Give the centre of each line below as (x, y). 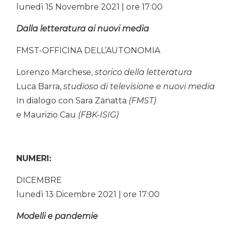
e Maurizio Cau (47, 115)
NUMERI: (34, 158)
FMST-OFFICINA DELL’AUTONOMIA (88, 50)
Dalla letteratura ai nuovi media (83, 28)
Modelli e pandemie (57, 216)
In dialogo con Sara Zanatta (72, 100)
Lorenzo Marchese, (55, 72)
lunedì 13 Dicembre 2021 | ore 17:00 (88, 194)
